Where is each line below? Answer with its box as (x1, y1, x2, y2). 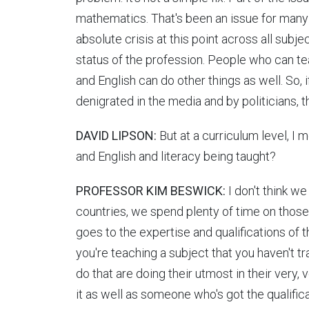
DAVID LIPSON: (75, 128, 157, 143)
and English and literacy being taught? (75, 149, 276, 164)
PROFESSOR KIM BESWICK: (75, 183, 228, 199)
